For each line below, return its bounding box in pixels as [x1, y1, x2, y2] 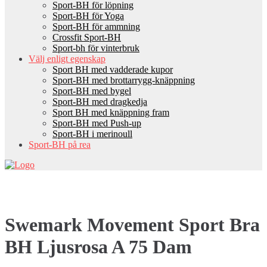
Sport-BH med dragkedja [52, 97, 147, 107]
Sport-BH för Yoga [52, 11, 124, 21]
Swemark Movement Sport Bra [5, 214, 260, 236]
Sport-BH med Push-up [52, 118, 141, 128]
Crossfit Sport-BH [52, 32, 121, 42]
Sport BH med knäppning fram [52, 107, 169, 117]
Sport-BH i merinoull [52, 129, 132, 139]
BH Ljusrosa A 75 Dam [5, 236, 192, 258]
